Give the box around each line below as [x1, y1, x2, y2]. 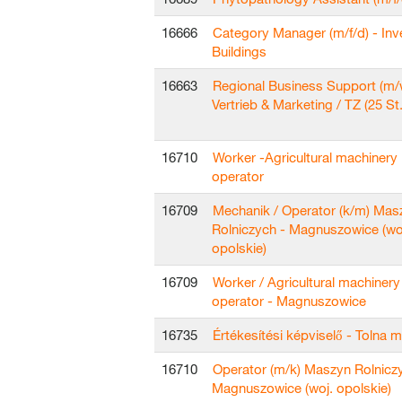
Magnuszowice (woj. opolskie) [212, 380, 391, 396]
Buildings [212, 43, 267, 59]
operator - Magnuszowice [212, 293, 366, 309]
